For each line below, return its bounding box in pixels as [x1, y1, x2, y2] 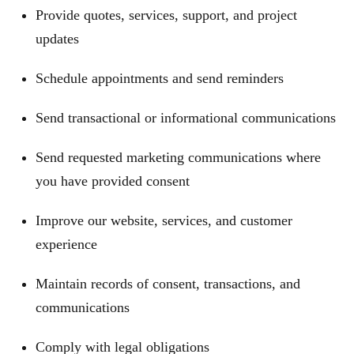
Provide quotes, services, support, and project [36, 7, 297, 23]
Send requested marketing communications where [36, 149, 321, 165]
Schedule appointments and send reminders [36, 70, 284, 86]
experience [36, 236, 97, 252]
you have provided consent [36, 173, 190, 189]
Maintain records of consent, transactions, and [36, 276, 300, 292]
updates [36, 31, 79, 47]
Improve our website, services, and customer [36, 213, 292, 228]
